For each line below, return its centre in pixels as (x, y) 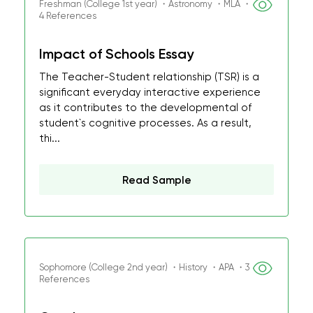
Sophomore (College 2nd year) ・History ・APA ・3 (145, 267)
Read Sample (156, 180)
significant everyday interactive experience (150, 92)
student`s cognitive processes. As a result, (145, 123)
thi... (50, 138)
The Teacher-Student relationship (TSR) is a (149, 77)
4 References (68, 16)
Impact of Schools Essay (116, 54)
